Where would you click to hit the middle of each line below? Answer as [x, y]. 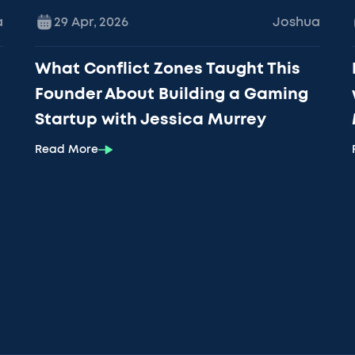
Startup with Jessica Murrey [151, 120]
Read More [67, 150]
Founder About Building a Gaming [172, 95]
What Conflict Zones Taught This [168, 69]
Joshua [296, 23]
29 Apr [74, 23]
